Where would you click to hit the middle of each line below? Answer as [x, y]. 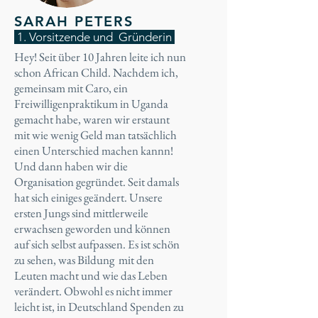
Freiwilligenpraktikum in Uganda [91, 104]
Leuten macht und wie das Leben [91, 275]
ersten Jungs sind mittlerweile [81, 213]
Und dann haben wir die [71, 166]
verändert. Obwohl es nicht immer [93, 291]
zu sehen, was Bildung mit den [84, 260]
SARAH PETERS [74, 21]
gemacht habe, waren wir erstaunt [92, 119]
